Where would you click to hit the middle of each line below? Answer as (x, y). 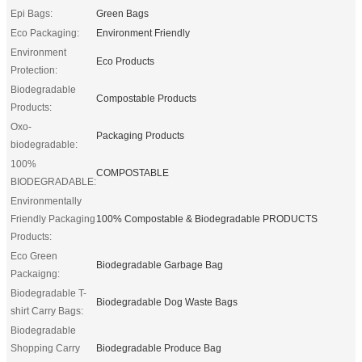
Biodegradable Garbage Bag (160, 265)
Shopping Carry (45, 348)
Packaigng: (35, 274)
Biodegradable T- (48, 293)
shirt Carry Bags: (47, 311)
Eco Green (34, 256)
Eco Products (125, 61)
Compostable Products (146, 98)
